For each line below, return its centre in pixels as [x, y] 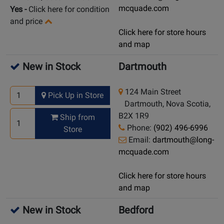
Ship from [77, 117]
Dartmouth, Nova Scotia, [164, 104]
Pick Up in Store [75, 95]
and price [26, 21]
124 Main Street [152, 92]
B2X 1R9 [134, 116]
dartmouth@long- [183, 140]
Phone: [139, 128]
